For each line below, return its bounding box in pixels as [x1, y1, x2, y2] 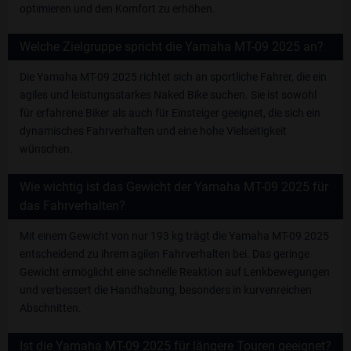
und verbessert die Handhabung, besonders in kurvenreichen [20, 284, 312, 296]
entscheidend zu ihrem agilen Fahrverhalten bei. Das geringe [20, 248, 309, 260]
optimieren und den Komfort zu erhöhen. [20, 2, 215, 15]
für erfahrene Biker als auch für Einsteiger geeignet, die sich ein [20, 107, 320, 119]
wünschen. [20, 143, 73, 155]
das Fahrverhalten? [20, 198, 125, 213]
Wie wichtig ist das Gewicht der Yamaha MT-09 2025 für [20, 179, 328, 194]
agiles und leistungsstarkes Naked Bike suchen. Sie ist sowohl [20, 89, 317, 101]
